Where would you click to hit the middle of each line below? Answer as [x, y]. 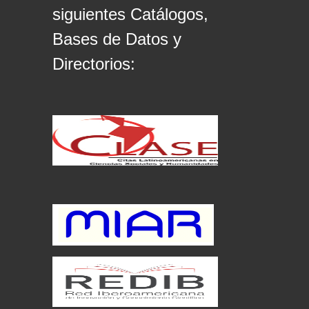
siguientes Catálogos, [130, 14]
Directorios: [94, 64]
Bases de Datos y [117, 39]
